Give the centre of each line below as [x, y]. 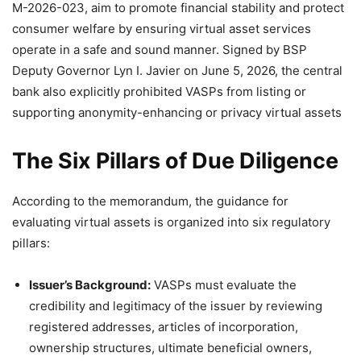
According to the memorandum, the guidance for [150, 201]
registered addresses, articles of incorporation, [164, 327]
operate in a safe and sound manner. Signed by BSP [160, 50]
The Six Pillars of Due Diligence [175, 161]
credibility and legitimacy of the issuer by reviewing [176, 306]
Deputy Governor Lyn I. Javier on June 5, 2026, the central [177, 71]
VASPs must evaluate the [224, 285]
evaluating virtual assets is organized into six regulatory [171, 222]
